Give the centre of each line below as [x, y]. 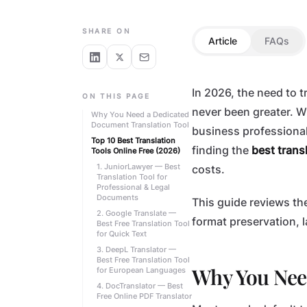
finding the [222, 150]
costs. [208, 170]
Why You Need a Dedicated [140, 114]
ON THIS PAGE [116, 96]
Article [223, 41]
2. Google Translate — [136, 213]
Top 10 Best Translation [133, 140]
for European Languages [141, 270]
